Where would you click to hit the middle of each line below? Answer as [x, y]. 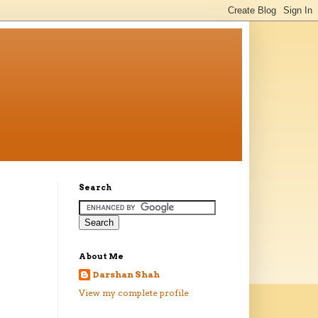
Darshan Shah [126, 275]
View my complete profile [134, 293]
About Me [101, 257]
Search [95, 188]
